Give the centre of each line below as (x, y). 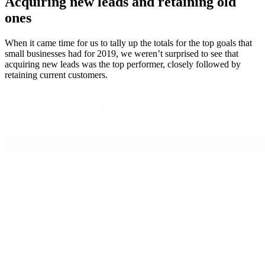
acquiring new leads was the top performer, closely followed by (123, 64)
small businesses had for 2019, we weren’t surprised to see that (122, 53)
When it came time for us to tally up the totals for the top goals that (128, 43)
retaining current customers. (57, 75)
